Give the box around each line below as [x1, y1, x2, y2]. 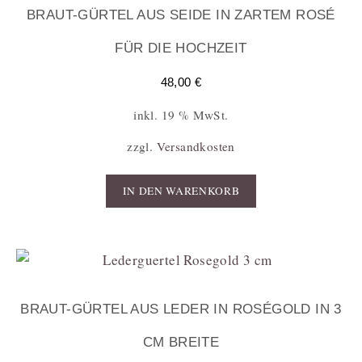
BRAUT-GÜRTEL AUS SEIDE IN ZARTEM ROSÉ [27, 6, 335, 23]
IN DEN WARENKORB [122, 183, 240, 199]
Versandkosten [156, 137, 235, 154]
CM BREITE [142, 334, 220, 350]
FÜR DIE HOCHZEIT [115, 40, 247, 56]
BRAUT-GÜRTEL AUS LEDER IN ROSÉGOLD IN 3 [20, 301, 342, 317]
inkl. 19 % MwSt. [133, 106, 229, 123]
